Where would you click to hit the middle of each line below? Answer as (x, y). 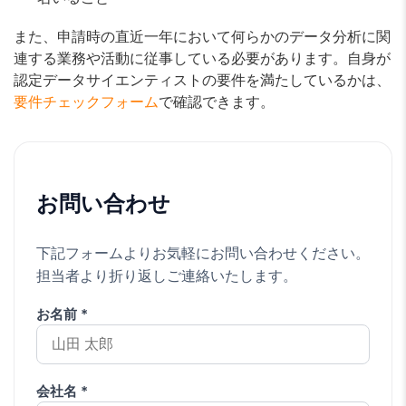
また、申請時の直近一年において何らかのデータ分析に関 (202, 36)
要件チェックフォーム (86, 101)
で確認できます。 (217, 101)
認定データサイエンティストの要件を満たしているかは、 (202, 79)
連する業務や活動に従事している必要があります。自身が (202, 58)
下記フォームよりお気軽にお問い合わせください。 (203, 252)
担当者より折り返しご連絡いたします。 (167, 275)
